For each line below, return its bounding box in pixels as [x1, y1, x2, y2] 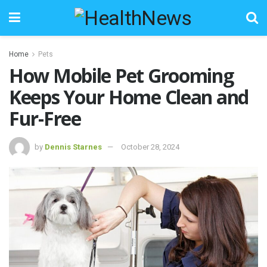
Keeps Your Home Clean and [9, 84, 249, 110]
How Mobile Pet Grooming [9, 63, 234, 88]
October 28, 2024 [121, 142, 179, 151]
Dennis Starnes [45, 142, 102, 151]
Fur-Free [9, 105, 81, 131]
